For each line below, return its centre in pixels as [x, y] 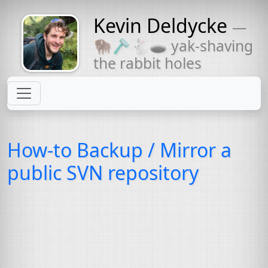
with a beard [50, 49]
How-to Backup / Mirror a [119, 150]
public [37, 173]
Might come [50, 37]
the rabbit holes [147, 63]
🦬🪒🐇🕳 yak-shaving [173, 46]
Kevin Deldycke [160, 25]
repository [151, 173]
